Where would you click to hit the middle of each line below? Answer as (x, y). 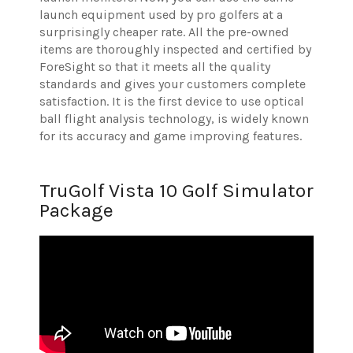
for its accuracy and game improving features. (172, 136)
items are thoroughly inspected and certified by (175, 50)
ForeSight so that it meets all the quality (155, 67)
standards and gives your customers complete (173, 84)
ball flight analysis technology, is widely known (174, 119)
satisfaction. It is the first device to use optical (172, 102)
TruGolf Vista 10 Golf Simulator (176, 191)
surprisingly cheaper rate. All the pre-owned (164, 32)
